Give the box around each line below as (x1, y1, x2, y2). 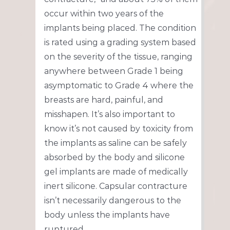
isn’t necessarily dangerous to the (44, 196, 181, 206)
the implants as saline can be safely (44, 138, 187, 148)
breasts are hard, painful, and (44, 95, 163, 105)
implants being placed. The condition (44, 23, 196, 33)
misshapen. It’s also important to (44, 109, 175, 120)
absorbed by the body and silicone (44, 152, 185, 163)
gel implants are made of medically (44, 167, 188, 177)
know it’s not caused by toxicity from (44, 124, 193, 134)
